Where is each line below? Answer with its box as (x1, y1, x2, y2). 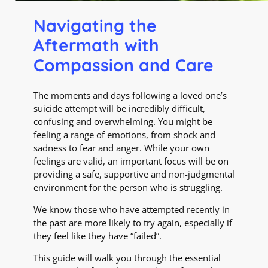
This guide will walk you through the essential (33, 251, 221, 264)
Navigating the (33, 14, 157, 36)
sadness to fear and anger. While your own (33, 142, 209, 154)
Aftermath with (33, 34, 159, 56)
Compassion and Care (33, 54, 214, 75)
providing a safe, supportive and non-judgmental (33, 168, 234, 181)
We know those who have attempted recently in (33, 203, 230, 215)
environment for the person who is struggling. (33, 181, 223, 194)
